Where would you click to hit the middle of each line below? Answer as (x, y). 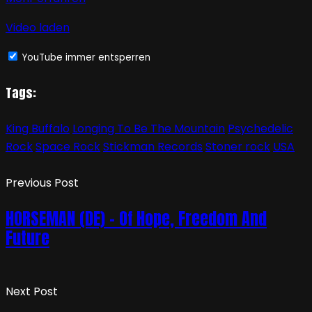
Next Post (32, 292)
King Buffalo (38, 129)
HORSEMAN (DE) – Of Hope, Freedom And (136, 219)
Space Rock (68, 147)
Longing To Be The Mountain (149, 129)
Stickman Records (153, 147)
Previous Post (42, 183)
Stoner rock (238, 147)
